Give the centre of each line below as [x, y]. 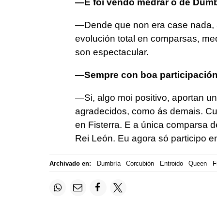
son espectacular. [112, 52]
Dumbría [108, 163]
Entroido [171, 163]
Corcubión [140, 163]
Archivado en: [70, 163]
